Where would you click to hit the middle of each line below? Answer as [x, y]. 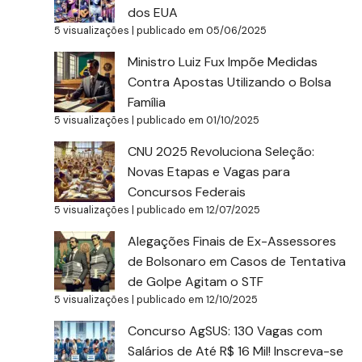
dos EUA [153, 12]
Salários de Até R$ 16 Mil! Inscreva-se [236, 351]
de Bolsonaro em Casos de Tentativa [237, 261]
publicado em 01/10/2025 [198, 120]
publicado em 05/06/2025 [202, 30]
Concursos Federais [187, 192]
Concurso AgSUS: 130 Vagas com [225, 330]
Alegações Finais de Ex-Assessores [232, 241]
